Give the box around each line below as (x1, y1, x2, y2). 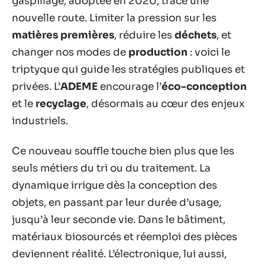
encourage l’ (98, 80, 161, 93)
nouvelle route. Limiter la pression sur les (12, 11, 216, 24)
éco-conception (161, 80, 247, 93)
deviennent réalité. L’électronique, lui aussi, (12, 248, 227, 260)
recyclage (35, 97, 86, 110)
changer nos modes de (12, 46, 128, 59)
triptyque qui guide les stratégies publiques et (12, 63, 245, 76)
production (128, 46, 188, 59)
